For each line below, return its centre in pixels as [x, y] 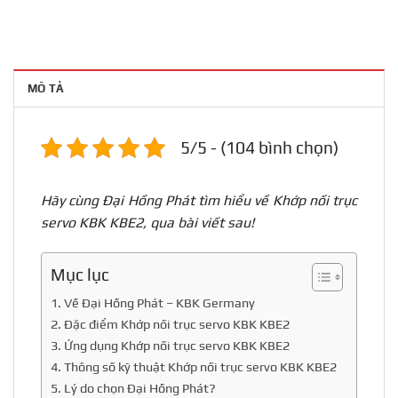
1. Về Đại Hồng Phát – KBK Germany [153, 303]
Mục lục [80, 274]
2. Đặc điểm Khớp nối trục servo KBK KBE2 [170, 324]
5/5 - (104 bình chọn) [259, 148]
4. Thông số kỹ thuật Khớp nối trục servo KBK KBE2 [194, 367]
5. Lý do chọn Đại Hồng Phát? [133, 388]
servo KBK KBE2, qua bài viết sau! [147, 223]
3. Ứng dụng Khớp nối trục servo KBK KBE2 [170, 346]
